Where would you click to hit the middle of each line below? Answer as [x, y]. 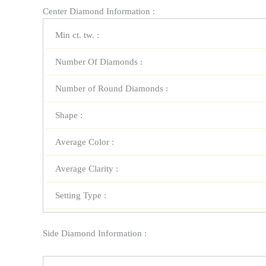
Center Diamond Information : [99, 12]
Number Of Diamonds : [99, 62]
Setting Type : [81, 196]
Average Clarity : [87, 169]
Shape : [69, 115]
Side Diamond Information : [95, 233]
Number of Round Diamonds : [112, 89]
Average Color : [85, 142]
